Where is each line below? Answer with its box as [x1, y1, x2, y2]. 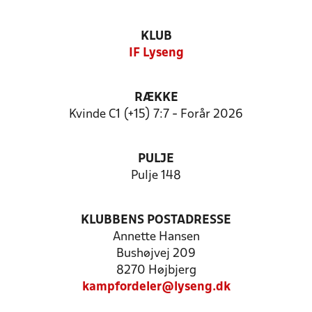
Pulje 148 [131, 170, 181, 182]
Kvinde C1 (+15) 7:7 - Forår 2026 [69, 109, 243, 120]
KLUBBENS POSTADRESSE [81, 214, 231, 226]
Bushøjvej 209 [116, 248, 196, 260]
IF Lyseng [128, 47, 184, 59]
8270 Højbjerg [116, 265, 196, 276]
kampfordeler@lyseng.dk [81, 281, 231, 293]
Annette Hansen [112, 231, 200, 243]
